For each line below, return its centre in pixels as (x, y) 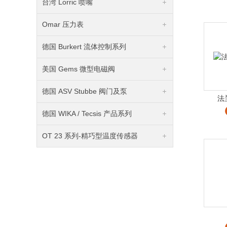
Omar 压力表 (63, 24)
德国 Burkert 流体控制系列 (84, 47)
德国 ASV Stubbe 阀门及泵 (85, 91)
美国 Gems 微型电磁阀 (79, 69)
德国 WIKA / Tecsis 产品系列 (87, 113)
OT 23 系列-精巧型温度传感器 (90, 136)
